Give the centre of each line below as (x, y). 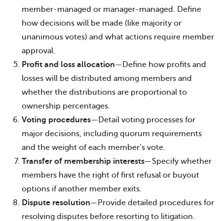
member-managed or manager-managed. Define (111, 9)
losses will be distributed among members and (107, 78)
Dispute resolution (56, 203)
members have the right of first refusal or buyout (110, 175)
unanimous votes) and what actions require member (118, 37)
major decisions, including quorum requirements (112, 134)
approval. (38, 51)
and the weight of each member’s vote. (93, 147)
